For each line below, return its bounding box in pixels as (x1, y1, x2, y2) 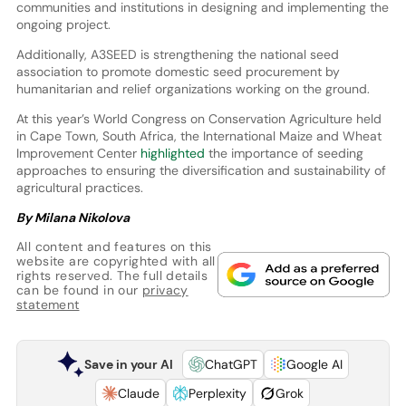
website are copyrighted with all (15, 253, 216, 270)
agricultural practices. (15, 179, 143, 197)
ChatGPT (204, 356, 257, 373)
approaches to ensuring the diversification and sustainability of (15, 162, 386, 179)
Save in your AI (83, 356, 173, 373)
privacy (141, 282, 188, 299)
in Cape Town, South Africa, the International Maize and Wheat (15, 128, 382, 145)
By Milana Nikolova (15, 209, 130, 227)
